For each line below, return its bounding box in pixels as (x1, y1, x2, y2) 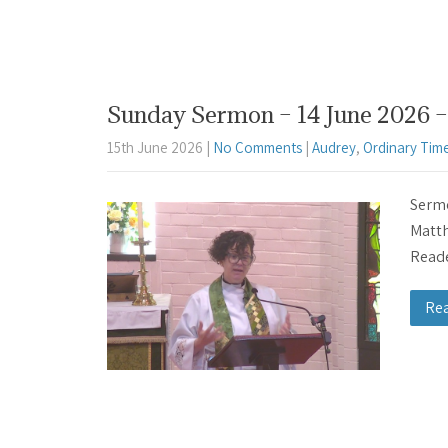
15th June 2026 (107, 138, 203, 158)
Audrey (312, 138, 356, 158)
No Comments (213, 138, 302, 158)
